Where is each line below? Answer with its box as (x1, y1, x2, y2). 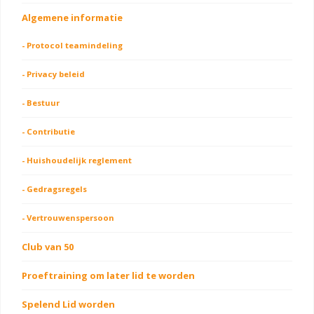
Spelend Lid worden (22, 297, 115, 310)
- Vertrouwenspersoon (22, 212, 114, 223)
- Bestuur (22, 97, 60, 108)
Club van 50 (22, 240, 74, 253)
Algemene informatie (22, 11, 123, 24)
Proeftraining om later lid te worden (22, 268, 195, 282)
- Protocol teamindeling (22, 39, 123, 50)
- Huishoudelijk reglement (22, 154, 132, 165)
